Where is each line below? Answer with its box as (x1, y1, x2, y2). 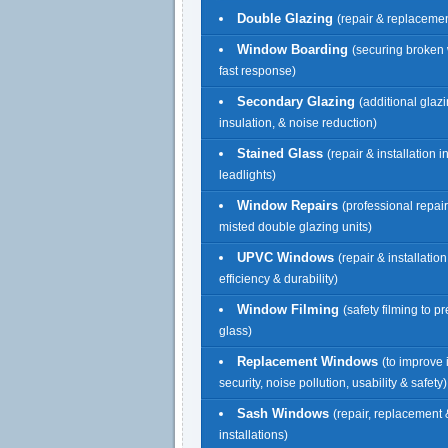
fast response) (219, 64, 296, 79)
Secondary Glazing (237, 94, 355, 109)
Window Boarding (237, 42, 352, 57)
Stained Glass (237, 146, 323, 161)
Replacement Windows (237, 354, 378, 369)
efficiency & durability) (219, 272, 338, 287)
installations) (219, 428, 288, 443)
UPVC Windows (237, 250, 334, 265)
